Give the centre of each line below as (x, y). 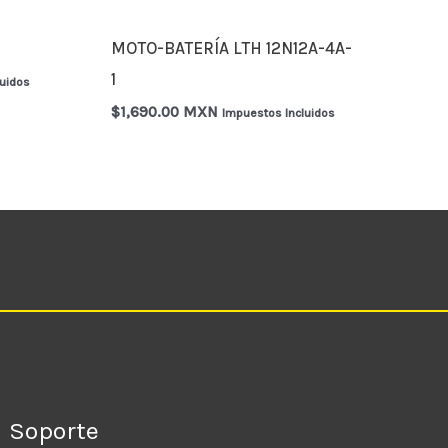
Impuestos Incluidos (279, 113)
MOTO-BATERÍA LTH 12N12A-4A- (232, 47)
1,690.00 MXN (169, 112)
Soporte (54, 430)
